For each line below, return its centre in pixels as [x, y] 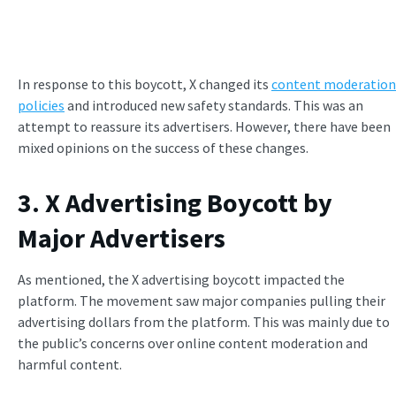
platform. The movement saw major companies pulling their [202, 301]
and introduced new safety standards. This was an [214, 106]
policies [41, 106]
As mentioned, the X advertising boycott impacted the [181, 280]
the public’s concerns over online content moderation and [193, 343]
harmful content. [70, 365]
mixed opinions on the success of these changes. [163, 148]
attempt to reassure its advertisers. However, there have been [204, 127]
